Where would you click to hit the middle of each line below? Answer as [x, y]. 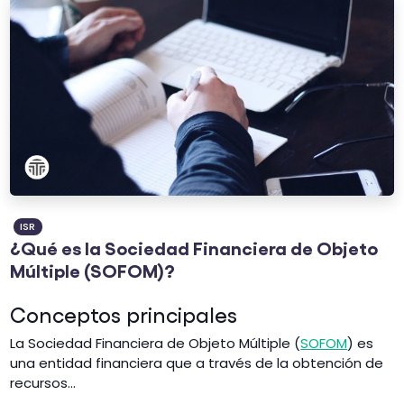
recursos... [43, 382]
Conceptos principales [124, 314]
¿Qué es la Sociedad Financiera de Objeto [194, 247]
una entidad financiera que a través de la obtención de [197, 363]
